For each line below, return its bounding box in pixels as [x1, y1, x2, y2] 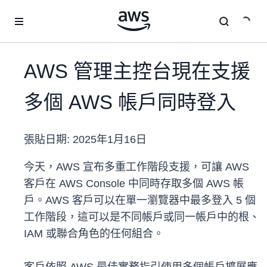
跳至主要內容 [5, 7, 55, 17]
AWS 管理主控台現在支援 [24, 60, 250, 83]
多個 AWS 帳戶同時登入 [24, 91, 236, 114]
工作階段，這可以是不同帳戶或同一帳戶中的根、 [24, 211, 260, 223]
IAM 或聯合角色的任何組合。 [24, 228, 164, 240]
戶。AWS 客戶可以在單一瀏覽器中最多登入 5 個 [24, 194, 256, 207]
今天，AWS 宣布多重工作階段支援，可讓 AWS [24, 161, 249, 173]
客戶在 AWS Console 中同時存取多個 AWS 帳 [24, 178, 244, 190]
